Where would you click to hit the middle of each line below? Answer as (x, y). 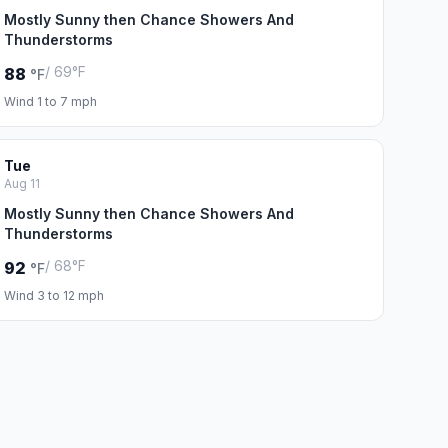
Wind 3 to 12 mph (53, 295)
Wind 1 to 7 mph (50, 101)
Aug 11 (21, 183)
